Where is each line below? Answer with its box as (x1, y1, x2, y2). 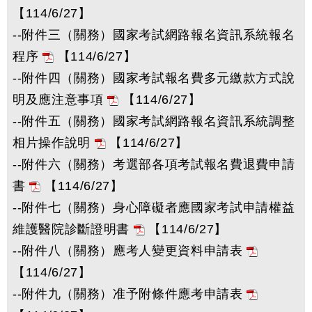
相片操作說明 (13, 136, 95, 150)
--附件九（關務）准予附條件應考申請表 (13, 287, 247, 301)
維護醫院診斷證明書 (13, 222, 134, 236)
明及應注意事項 (13, 93, 108, 107)
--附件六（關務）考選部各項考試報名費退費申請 (13, 157, 295, 171)
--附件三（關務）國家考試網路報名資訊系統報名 (13, 28, 295, 42)
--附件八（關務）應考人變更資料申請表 (13, 244, 247, 258)
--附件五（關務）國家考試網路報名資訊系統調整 (13, 114, 295, 128)
